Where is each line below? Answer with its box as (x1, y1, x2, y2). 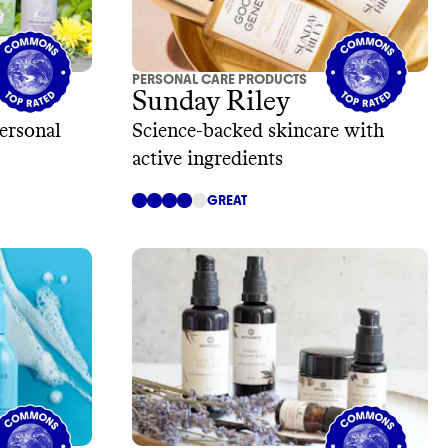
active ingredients (132, 149, 283, 170)
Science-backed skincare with (132, 121, 384, 142)
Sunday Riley (132, 88, 290, 117)
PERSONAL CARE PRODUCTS (132, 71, 307, 89)
